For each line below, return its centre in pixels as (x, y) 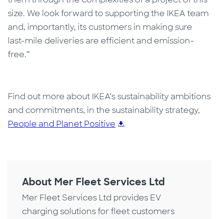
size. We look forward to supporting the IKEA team (109, 13)
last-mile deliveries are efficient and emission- (101, 41)
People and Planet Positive (62, 124)
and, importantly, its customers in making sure (100, 27)
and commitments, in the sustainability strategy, (104, 110)
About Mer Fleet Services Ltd (94, 182)
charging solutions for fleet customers (99, 211)
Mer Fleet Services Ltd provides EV (92, 197)
